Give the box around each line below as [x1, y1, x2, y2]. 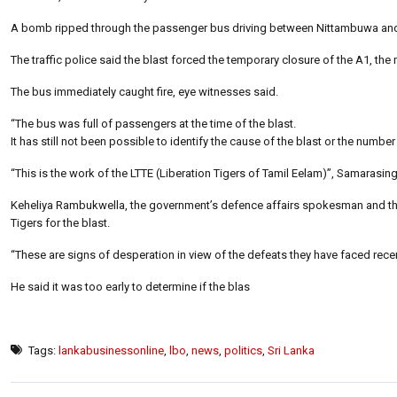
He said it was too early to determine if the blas [11, 279, 250, 293]
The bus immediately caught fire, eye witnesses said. [11, 84, 278, 98]
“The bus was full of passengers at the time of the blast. [11, 116, 296, 130]
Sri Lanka [268, 343, 315, 357]
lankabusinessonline [58, 343, 164, 357]
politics [224, 343, 262, 357]
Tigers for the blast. [11, 215, 110, 230]
